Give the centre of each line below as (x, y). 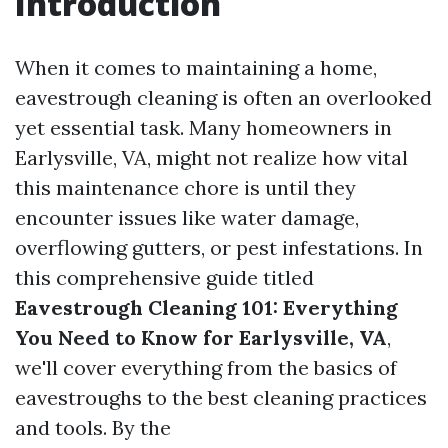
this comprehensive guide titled (164, 277)
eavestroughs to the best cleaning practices (221, 397)
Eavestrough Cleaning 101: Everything (206, 307)
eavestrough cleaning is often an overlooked (223, 97)
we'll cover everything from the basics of (206, 367)
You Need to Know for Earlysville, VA (201, 337)
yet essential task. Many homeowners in (203, 127)
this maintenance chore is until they (185, 187)
